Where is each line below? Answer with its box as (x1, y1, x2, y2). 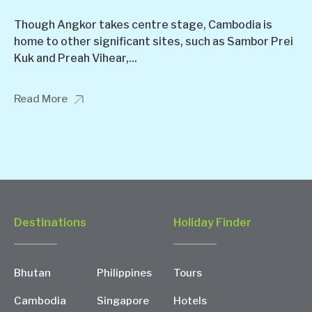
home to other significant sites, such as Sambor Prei (14, 34, 293, 48)
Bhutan (14, 266, 51, 279)
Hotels (173, 294, 207, 307)
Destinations (14, 215, 86, 229)
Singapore (97, 294, 149, 307)
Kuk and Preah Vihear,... (14, 51, 137, 65)
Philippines (97, 266, 152, 279)
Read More (14, 92, 68, 105)
